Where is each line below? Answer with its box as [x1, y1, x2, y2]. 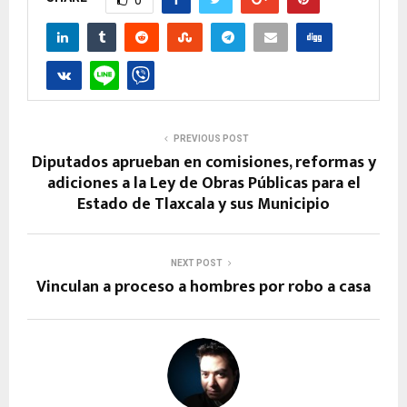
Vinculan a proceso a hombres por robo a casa [36, 273, 371, 301]
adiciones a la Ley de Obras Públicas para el [46, 169, 361, 197]
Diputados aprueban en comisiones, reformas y [31, 148, 376, 176]
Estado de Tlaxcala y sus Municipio [77, 190, 330, 218]
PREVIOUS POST [173, 133, 249, 144]
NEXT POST [170, 257, 223, 268]
